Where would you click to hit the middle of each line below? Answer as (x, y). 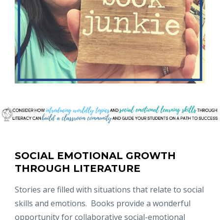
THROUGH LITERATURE (78, 168)
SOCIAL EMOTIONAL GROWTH (95, 155)
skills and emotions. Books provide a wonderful (103, 203)
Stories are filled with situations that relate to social (109, 189)
